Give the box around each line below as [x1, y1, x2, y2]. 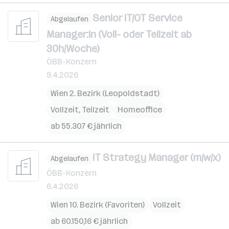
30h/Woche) [47, 42, 99, 55]
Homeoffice [118, 105, 162, 114]
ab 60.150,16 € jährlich [51, 216, 128, 226]
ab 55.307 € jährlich [51, 121, 122, 131]
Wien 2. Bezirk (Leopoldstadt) [51, 88, 159, 98]
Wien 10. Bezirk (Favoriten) [51, 199, 145, 210]
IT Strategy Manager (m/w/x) [93, 151, 220, 164]
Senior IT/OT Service [93, 11, 182, 24]
